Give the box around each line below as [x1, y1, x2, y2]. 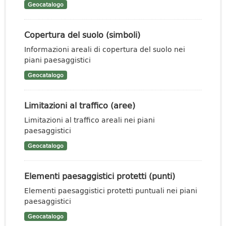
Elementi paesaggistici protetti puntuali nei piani [24, 185, 197, 196]
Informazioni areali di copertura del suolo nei [24, 44, 185, 54]
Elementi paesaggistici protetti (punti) [24, 169, 175, 182]
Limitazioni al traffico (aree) [24, 99, 135, 111]
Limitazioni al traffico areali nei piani [24, 115, 155, 125]
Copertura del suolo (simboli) [24, 28, 140, 41]
